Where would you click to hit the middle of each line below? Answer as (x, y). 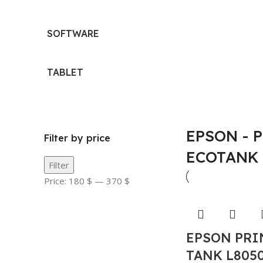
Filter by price (77, 138)
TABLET (65, 72)
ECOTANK (222, 157)
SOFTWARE (73, 33)
